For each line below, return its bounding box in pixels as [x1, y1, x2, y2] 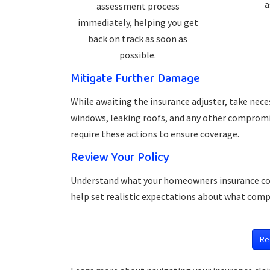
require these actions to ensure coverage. [71, 128, 239, 140]
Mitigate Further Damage [71, 69, 200, 88]
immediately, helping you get [77, 16, 198, 28]
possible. [119, 49, 157, 61]
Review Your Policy [71, 148, 169, 167]
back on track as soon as [88, 33, 188, 45]
